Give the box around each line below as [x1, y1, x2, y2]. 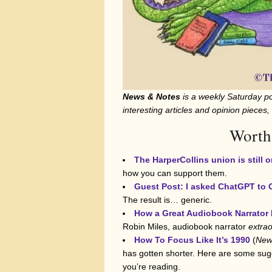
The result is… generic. [123, 195, 212, 205]
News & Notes [123, 92, 180, 102]
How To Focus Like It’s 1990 [134, 235, 250, 245]
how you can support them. [123, 168, 227, 178]
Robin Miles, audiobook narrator [123, 222, 248, 232]
